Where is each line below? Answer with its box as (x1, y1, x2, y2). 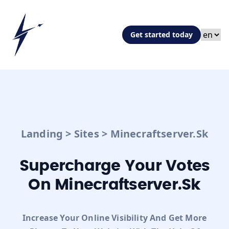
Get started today (130, 30, 193, 40)
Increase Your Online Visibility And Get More (22, 212, 207, 224)
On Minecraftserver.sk (28, 177, 201, 193)
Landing (20, 127, 63, 141)
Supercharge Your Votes (19, 158, 210, 174)
